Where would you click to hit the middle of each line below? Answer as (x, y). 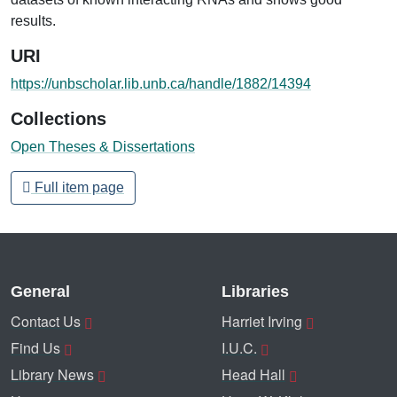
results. (33, 20)
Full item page (78, 187)
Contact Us (46, 321)
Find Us (35, 348)
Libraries (255, 292)
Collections (58, 118)
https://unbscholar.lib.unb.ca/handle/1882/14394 (161, 83)
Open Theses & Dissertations (103, 146)
